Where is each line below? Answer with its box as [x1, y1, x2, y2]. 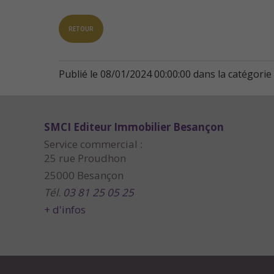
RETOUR [68, 24, 94, 33]
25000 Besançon [44, 168, 124, 182]
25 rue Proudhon [44, 150, 126, 165]
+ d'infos [44, 202, 86, 217]
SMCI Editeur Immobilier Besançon [44, 119, 224, 134]
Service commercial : [44, 136, 143, 151]
